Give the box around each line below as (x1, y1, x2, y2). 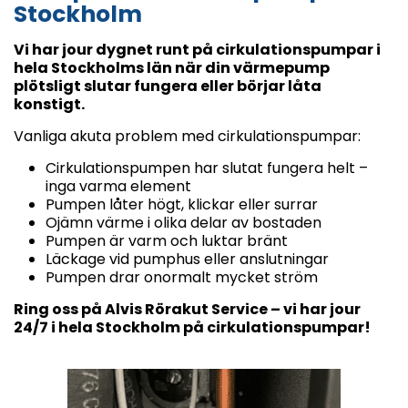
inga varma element (46, 175, 191, 197)
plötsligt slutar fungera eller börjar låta (14, 75, 321, 97)
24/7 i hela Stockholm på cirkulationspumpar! (14, 316, 371, 338)
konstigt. (14, 93, 85, 115)
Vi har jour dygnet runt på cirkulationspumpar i (14, 38, 381, 60)
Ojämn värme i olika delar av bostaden (46, 211, 321, 233)
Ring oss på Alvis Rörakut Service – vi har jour (14, 298, 361, 320)
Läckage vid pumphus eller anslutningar (46, 248, 329, 270)
